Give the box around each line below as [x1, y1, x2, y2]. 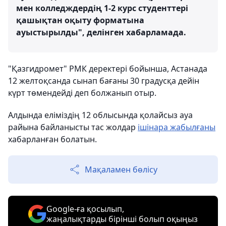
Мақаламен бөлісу [85, 164, 157, 175]
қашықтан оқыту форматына [16, 15, 144, 26]
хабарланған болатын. [8, 134, 97, 145]
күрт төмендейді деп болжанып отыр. [8, 87, 156, 98]
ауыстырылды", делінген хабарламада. [16, 27, 186, 38]
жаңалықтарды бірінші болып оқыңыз [46, 213, 198, 224]
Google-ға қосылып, [46, 203, 124, 214]
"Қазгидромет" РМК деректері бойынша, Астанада [8, 63, 207, 74]
